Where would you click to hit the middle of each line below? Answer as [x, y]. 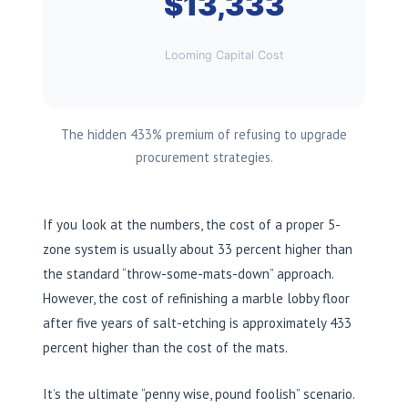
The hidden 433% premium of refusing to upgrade [204, 134]
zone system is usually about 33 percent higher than [198, 249]
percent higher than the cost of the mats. [165, 347]
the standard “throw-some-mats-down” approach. [188, 273]
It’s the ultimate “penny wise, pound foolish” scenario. [199, 393]
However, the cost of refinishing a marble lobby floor [196, 298]
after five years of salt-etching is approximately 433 [197, 322]
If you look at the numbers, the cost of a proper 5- [192, 224]
